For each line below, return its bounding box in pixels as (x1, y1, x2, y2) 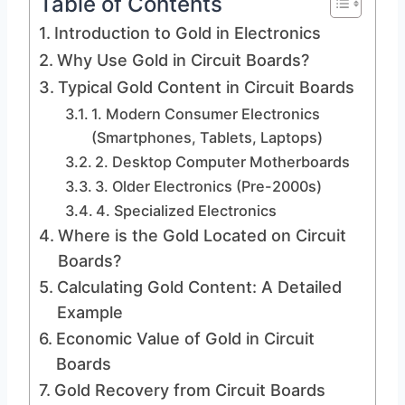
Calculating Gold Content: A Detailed (56, 278, 342, 297)
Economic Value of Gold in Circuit (55, 329, 315, 348)
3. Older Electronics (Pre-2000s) (94, 177, 322, 195)
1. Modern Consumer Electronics (90, 105, 320, 123)
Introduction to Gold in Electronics (53, 24, 321, 42)
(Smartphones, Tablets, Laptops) (90, 128, 323, 146)
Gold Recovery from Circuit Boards (53, 381, 325, 400)
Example (56, 303, 123, 322)
